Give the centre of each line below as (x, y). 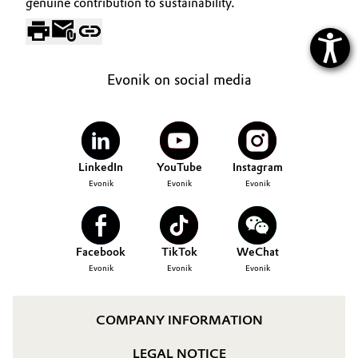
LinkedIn (101, 167)
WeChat (257, 252)
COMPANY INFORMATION (179, 320)
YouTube (179, 167)
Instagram (257, 167)
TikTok (179, 252)
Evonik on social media (179, 80)
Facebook (101, 252)
